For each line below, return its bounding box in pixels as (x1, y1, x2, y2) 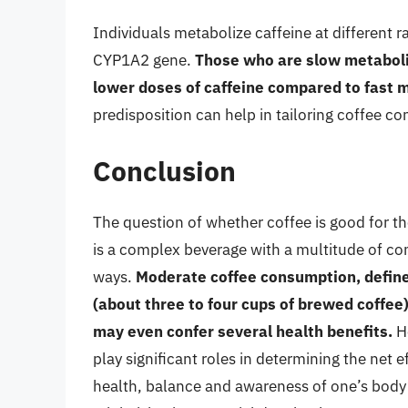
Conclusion (93, 152, 236, 189)
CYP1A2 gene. (93, 50, 195, 71)
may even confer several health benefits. (93, 321, 393, 342)
